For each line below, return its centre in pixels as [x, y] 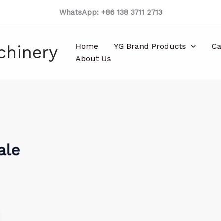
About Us [93, 58]
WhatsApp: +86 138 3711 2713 [110, 12]
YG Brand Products [150, 46]
